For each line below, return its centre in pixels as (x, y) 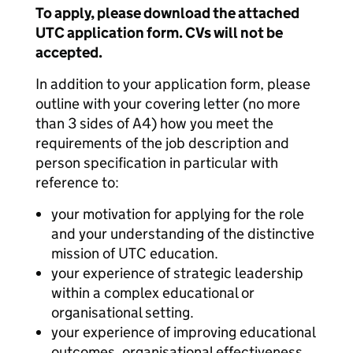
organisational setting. (123, 312)
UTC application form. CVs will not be (159, 33)
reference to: (77, 182)
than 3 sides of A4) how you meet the (154, 123)
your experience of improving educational (183, 332)
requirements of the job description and (162, 143)
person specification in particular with (157, 163)
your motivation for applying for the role (178, 214)
